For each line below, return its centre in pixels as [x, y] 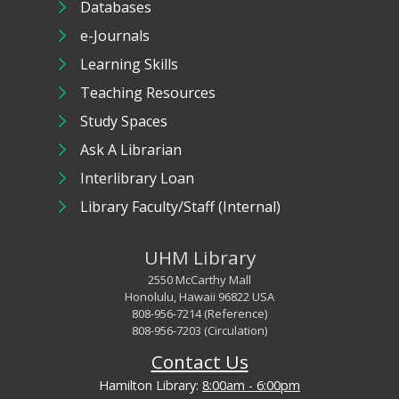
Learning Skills [130, 65]
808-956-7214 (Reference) [199, 314]
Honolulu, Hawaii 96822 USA [199, 297]
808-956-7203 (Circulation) [199, 331]
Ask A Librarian [131, 150]
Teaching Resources [148, 93]
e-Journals [115, 36]
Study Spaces [124, 122]
